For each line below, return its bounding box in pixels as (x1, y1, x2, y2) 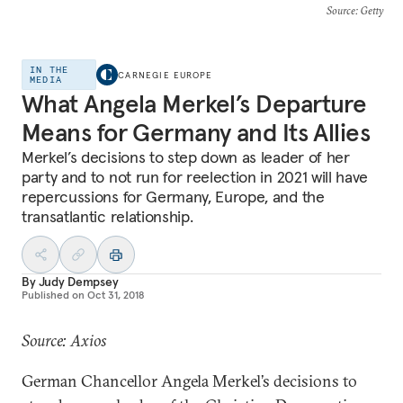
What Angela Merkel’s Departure (22, 88, 367, 120)
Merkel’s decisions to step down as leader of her (22, 147, 350, 167)
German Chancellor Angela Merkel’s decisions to (22, 371, 357, 391)
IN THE (30, 64, 69, 76)
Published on (22, 288, 85, 301)
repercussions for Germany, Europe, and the (22, 186, 325, 207)
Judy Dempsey (38, 273, 119, 290)
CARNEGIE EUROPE (118, 68, 213, 81)
